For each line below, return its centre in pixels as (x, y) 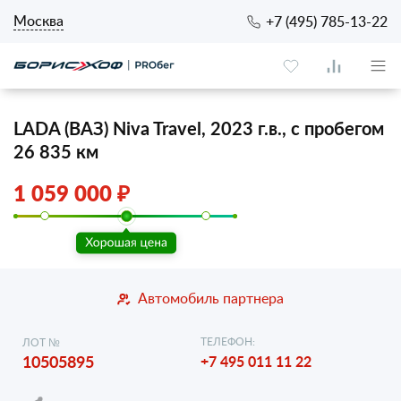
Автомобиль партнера (211, 298)
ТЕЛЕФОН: (228, 341)
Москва (38, 21)
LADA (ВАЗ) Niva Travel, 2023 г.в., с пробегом (199, 128)
